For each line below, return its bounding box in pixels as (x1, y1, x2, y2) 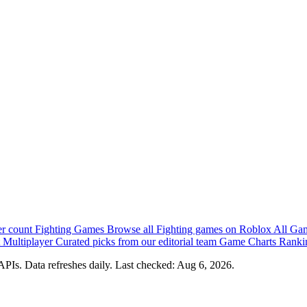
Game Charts (219, 235, 279, 247)
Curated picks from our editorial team (56, 235, 219, 247)
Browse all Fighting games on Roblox (107, 223, 273, 235)
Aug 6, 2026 (177, 258, 232, 271)
